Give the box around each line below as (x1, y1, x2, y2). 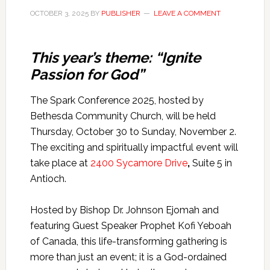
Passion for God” (30, 65, 144, 83)
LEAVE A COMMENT (153, 8, 221, 17)
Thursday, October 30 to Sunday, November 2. (30, 125, 236, 137)
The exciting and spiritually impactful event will (30, 141, 238, 153)
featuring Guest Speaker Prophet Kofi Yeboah (30, 219, 231, 231)
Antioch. (30, 172, 66, 184)
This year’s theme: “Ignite (30, 48, 201, 66)
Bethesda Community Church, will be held (30, 110, 216, 122)
